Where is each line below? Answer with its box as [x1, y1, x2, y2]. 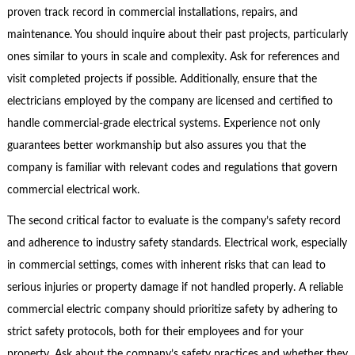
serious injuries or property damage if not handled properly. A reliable [6, 281, 343, 293]
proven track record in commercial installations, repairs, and [6, 7, 298, 19]
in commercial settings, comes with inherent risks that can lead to [6, 259, 326, 271]
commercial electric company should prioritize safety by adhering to [6, 303, 338, 315]
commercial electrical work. [6, 185, 139, 197]
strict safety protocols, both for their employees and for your [6, 326, 303, 338]
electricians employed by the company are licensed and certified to [6, 96, 333, 108]
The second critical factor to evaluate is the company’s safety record [6, 215, 341, 227]
